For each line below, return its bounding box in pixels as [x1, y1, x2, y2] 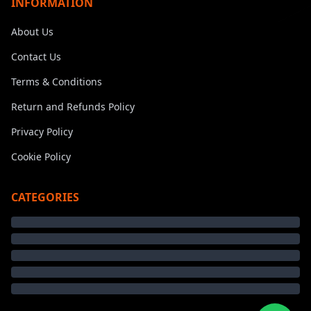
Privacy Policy [11, 124, 73, 138]
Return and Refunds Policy [11, 99, 135, 113]
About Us [11, 24, 53, 38]
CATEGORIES [11, 189, 79, 205]
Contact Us [11, 49, 61, 63]
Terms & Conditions [11, 74, 102, 88]
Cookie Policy [11, 149, 71, 163]
